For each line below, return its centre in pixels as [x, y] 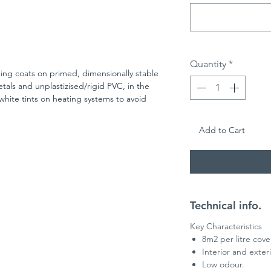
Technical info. [226, 206]
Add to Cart [222, 130]
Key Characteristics [226, 227]
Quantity [208, 64]
